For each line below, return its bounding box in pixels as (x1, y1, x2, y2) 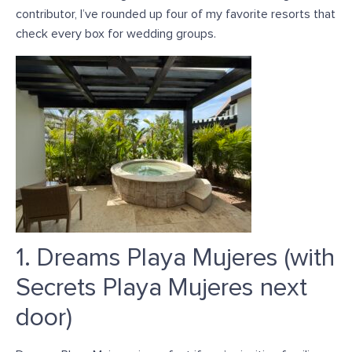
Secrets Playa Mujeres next (16, 275, 307, 301)
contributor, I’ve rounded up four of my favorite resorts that (16, 8, 335, 21)
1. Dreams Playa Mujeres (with (16, 245, 335, 271)
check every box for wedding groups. (16, 27, 216, 41)
